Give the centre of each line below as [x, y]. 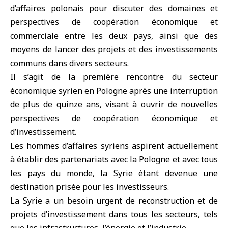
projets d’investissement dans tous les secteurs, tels [114, 214]
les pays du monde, [55, 173]
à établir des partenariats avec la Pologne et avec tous [114, 159]
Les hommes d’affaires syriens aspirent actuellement [114, 146]
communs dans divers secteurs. [69, 63]
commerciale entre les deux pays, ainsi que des [114, 36]
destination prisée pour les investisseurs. [90, 187]
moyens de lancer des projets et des [83, 49]
